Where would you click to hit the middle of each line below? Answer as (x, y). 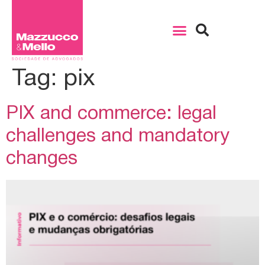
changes (42, 159)
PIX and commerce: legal (111, 114)
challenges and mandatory (118, 137)
